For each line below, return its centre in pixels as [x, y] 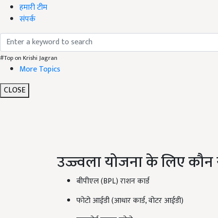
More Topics [40, 69]
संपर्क [27, 19]
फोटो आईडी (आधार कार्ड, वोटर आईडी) [130, 201]
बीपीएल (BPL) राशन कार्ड [113, 182]
